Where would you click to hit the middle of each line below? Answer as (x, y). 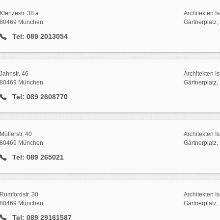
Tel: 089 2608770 (39, 97)
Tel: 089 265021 (37, 157)
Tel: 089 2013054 (39, 37)
